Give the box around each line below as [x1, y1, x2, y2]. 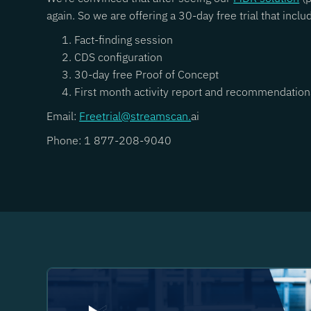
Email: [47, 109, 80, 123]
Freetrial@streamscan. [79, 109, 192, 123]
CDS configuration [74, 50, 163, 64]
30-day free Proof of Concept [74, 67, 219, 81]
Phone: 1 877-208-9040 [47, 133, 172, 147]
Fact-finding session [74, 33, 174, 47]
